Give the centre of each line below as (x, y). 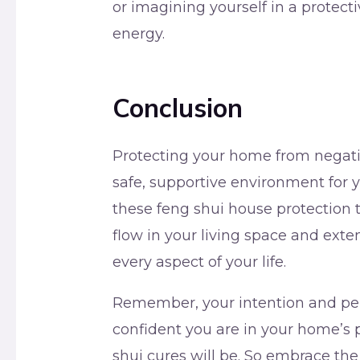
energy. (139, 34)
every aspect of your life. (200, 262)
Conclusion (178, 108)
